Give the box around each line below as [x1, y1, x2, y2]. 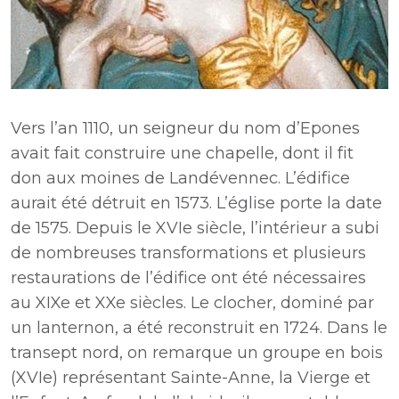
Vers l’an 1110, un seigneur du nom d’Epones [11, 118, 360, 138]
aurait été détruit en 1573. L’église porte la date [11, 193, 382, 213]
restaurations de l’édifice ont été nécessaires [11, 268, 366, 288]
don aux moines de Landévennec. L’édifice [11, 168, 350, 188]
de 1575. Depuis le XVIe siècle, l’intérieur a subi [11, 218, 379, 238]
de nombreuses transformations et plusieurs [11, 243, 366, 263]
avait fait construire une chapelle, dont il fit [11, 143, 354, 163]
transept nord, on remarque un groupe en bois [11, 343, 383, 362]
